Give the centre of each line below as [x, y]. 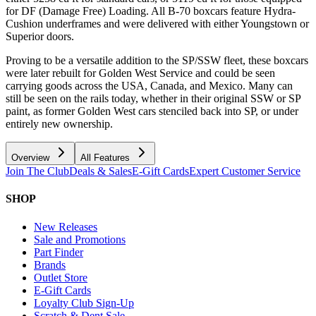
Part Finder [59, 252]
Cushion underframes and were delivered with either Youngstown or [157, 24]
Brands [50, 265]
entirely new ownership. [59, 124]
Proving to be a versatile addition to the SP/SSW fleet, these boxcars [157, 61]
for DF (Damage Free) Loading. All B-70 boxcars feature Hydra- [151, 11]
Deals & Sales [101, 171]
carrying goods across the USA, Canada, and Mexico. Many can [149, 86]
